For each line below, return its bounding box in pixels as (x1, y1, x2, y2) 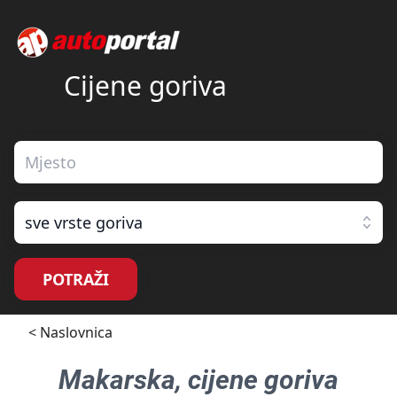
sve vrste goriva (25, 212, 143, 233)
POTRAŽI (43, 269, 109, 290)
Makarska (58, 364, 175, 395)
